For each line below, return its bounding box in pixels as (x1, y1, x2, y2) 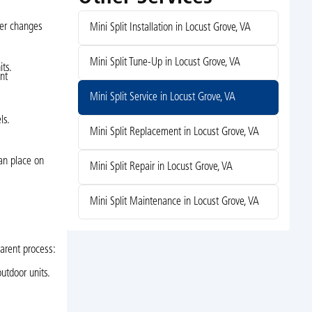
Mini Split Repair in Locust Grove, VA (89, 162, 233, 173)
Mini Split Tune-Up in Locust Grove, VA (89, 57, 240, 69)
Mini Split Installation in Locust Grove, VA (89, 22, 251, 34)
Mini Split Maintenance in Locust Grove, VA (89, 196, 259, 208)
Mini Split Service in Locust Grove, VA (89, 92, 235, 104)
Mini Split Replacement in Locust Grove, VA (89, 127, 259, 139)
